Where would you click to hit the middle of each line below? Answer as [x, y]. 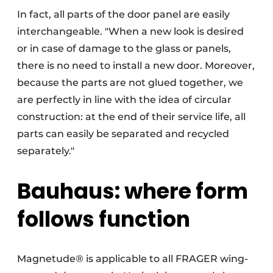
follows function [104, 219]
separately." [46, 151]
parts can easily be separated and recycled [123, 133]
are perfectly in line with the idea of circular [124, 99]
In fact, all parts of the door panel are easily [123, 14]
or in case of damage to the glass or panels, [124, 48]
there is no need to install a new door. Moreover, [136, 65]
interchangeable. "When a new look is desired [130, 31]
